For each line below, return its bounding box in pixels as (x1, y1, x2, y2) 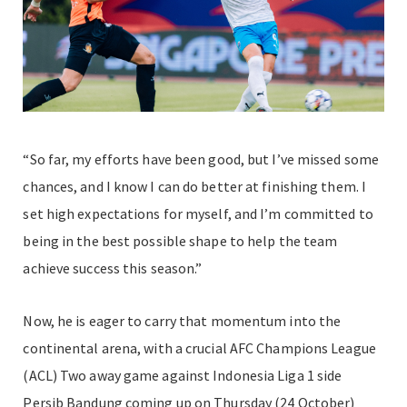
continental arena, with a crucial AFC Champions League (23, 338, 376, 357)
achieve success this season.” (23, 258, 203, 277)
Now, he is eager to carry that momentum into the (23, 311, 342, 330)
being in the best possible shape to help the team (23, 231, 338, 250)
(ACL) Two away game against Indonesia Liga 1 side (23, 365, 342, 384)
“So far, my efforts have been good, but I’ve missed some (23, 149, 380, 168)
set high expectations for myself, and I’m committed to (23, 203, 373, 223)
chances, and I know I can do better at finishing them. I (23, 176, 367, 195)
